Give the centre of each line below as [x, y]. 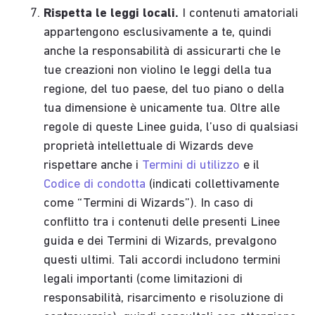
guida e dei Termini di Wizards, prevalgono [161, 242]
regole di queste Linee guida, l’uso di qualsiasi [171, 128]
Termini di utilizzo [191, 166]
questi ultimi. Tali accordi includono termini [162, 261]
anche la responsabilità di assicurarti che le [162, 52]
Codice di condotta [95, 185]
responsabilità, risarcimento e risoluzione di [164, 299]
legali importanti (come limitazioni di [143, 280]
